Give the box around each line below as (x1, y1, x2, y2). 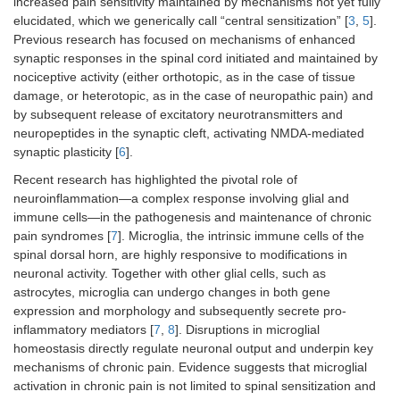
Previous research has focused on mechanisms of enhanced (13, 32, 355, 47)
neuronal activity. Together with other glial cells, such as (13, 266, 326, 281)
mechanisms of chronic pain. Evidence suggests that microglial (13, 360, 367, 375)
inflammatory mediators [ (13, 322, 154, 337)
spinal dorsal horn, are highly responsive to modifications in (13, 247, 347, 262)
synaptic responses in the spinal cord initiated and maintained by (13, 51, 378, 66)
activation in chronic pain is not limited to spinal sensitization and (13, 379, 376, 394)
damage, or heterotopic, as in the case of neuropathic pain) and (13, 88, 373, 104)
